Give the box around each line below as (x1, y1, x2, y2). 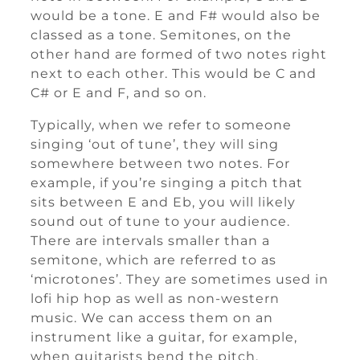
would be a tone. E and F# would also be (31, 8, 321, 23)
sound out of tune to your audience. (31, 214, 290, 229)
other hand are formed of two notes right (31, 47, 327, 62)
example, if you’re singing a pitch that (31, 175, 303, 190)
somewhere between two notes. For (31, 156, 290, 171)
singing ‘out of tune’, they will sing (31, 137, 279, 152)
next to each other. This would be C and (31, 66, 317, 81)
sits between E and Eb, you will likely (31, 194, 296, 210)
